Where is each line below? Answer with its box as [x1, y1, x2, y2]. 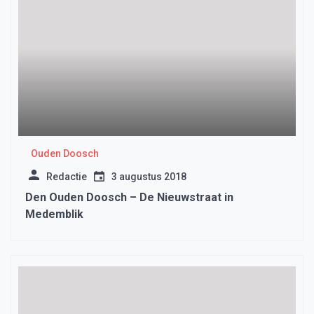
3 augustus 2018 [111, 171, 186, 183]
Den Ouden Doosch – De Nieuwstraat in [25, 191, 233, 205]
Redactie [46, 171, 87, 183]
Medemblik [25, 207, 83, 221]
